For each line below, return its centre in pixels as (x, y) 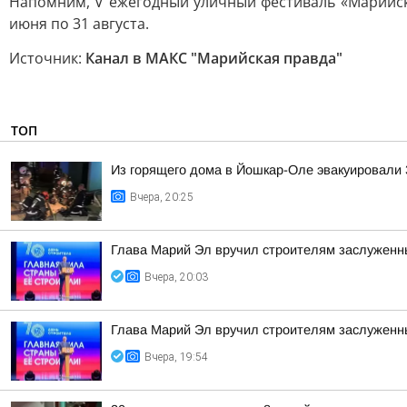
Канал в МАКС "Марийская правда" (214, 58)
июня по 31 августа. (79, 24)
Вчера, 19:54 (176, 357)
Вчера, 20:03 (176, 277)
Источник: (47, 58)
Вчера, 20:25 (162, 197)
